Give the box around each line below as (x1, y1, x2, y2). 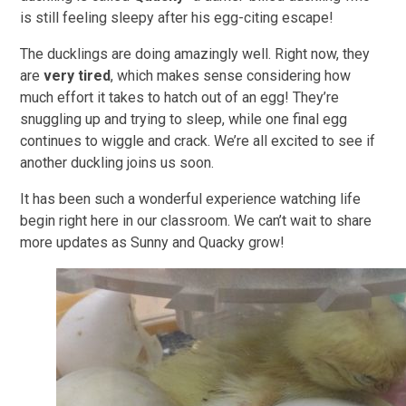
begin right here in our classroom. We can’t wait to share (20, 212, 372, 230)
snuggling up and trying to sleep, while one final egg (20, 111, 348, 129)
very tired (43, 67, 111, 85)
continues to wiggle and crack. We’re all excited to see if (20, 132, 376, 150)
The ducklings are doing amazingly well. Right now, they (20, 45, 371, 63)
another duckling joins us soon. (20, 154, 215, 172)
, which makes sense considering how (111, 67, 352, 85)
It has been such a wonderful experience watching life (20, 190, 362, 208)
